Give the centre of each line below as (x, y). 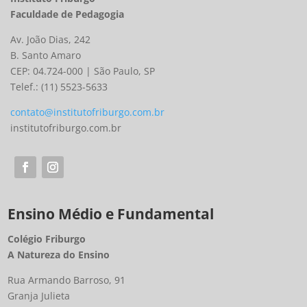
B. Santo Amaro (46, 56)
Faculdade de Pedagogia (67, 14)
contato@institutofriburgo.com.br (88, 112)
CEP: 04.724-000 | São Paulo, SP (83, 71)
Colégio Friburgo (47, 239)
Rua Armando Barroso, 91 (67, 280)
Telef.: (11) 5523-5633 (59, 87)
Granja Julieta (39, 296)
